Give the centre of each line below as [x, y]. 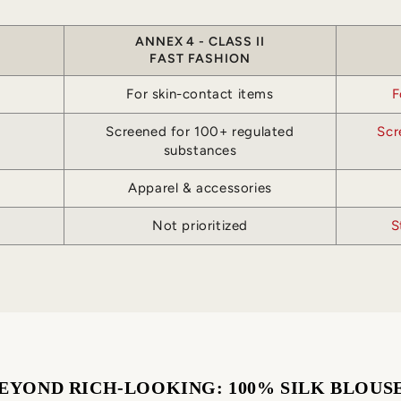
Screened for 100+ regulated [200, 132]
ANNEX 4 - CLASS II [200, 42]
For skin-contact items [200, 94]
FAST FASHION [200, 59]
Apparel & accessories [200, 188]
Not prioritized [200, 226]
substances [200, 151]
